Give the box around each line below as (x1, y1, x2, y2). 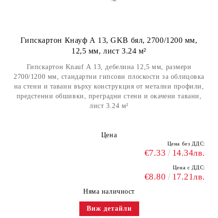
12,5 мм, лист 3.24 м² (72, 47, 146, 55)
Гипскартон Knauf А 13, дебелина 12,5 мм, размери (26, 63, 192, 71)
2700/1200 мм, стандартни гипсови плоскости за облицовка (14, 73, 204, 80)
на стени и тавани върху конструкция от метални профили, (14, 83, 204, 90)
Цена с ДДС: (172, 164, 205, 170)
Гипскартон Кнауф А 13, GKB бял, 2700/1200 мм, (20, 36, 198, 44)
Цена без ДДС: (167, 141, 205, 146)
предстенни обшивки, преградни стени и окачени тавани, (16, 92, 202, 100)
